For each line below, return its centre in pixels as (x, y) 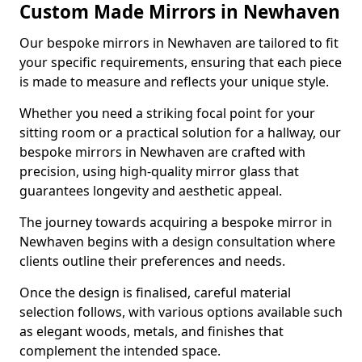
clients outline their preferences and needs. (152, 261)
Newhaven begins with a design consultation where (177, 242)
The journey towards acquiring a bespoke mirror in (176, 222)
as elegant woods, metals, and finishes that (152, 331)
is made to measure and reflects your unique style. (174, 82)
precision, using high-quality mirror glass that (159, 171)
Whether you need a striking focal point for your (167, 113)
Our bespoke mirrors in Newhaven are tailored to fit (179, 43)
